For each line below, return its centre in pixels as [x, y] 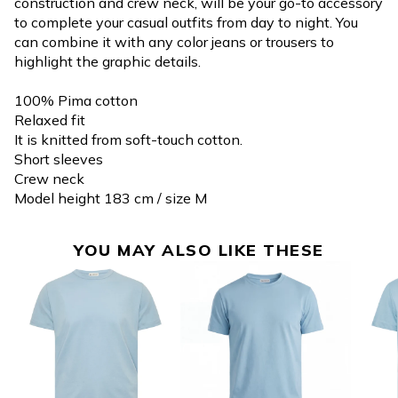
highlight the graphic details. [107, 61]
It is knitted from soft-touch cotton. [128, 139]
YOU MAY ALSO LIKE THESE [199, 250]
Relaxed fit [50, 120]
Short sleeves [59, 159]
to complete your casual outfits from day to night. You [186, 22]
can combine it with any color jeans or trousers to [174, 42]
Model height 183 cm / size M [111, 198]
